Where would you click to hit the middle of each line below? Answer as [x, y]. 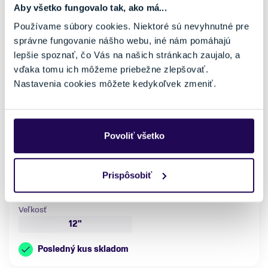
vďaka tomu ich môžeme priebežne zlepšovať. [111, 69]
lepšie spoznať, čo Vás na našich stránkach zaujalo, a [127, 55]
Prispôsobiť [127, 175]
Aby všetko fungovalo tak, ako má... [90, 7]
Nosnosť [34, 174]
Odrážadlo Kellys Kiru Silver [134, 105]
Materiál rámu [158, 148]
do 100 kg [38, 188]
